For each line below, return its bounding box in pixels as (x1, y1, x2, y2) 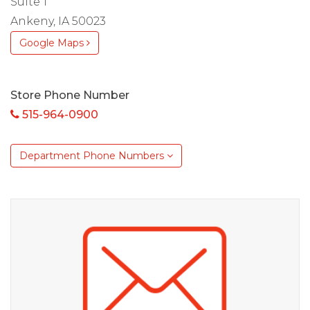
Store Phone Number (10, 89, 129, 102)
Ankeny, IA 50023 (10, 15, 106, 28)
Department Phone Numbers (19, 149, 167, 163)
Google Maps (19, 37, 86, 50)
